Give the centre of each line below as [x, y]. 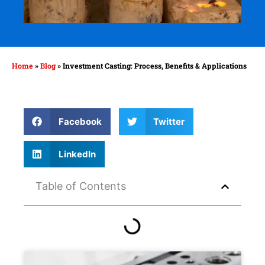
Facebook [80, 121]
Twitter [169, 121]
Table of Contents [81, 186]
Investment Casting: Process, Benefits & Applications [155, 66]
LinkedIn [77, 154]
